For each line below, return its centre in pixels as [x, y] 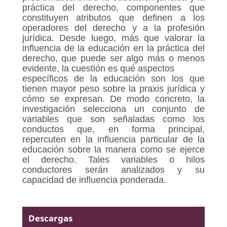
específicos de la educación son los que [113, 78]
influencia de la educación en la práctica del [113, 48]
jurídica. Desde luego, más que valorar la [113, 38]
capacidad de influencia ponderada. [94, 180]
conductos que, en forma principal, [113, 129]
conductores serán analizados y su [113, 169]
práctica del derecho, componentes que [113, 7]
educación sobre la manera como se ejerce [113, 149]
